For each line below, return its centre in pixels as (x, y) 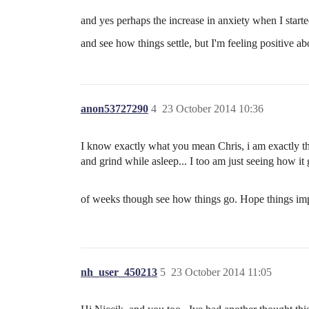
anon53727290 (114, 109)
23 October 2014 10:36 (213, 109)
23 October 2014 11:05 (221, 272)
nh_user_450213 (119, 272)
